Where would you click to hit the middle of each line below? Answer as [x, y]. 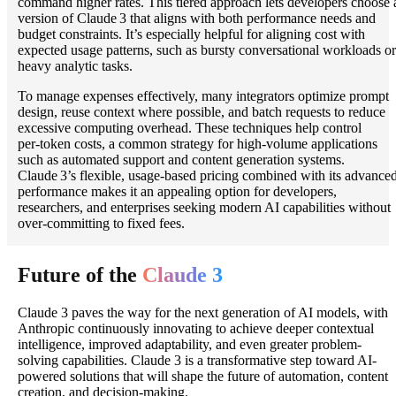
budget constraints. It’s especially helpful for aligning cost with [191, 34]
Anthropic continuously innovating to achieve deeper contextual [196, 328]
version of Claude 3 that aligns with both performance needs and [197, 19]
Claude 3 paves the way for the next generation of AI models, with [203, 312]
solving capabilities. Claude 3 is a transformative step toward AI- [197, 360]
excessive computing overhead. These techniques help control [190, 128]
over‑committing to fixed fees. [101, 224]
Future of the [77, 274]
